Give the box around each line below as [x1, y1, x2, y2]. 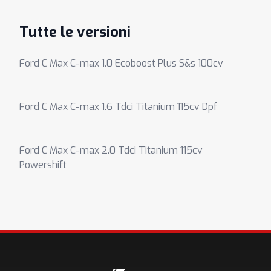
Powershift [19, 158, 67, 171]
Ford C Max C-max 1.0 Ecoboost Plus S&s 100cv [19, 57, 223, 70]
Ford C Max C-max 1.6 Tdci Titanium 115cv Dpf [19, 100, 217, 113]
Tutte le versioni [19, 22, 131, 42]
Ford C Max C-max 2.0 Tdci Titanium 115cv [19, 144, 203, 157]
